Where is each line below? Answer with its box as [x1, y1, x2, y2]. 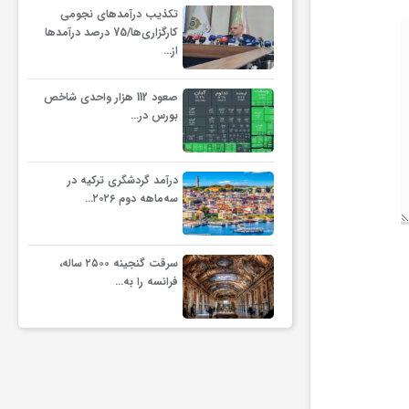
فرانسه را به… [114, 273, 178, 290]
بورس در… [130, 107, 178, 124]
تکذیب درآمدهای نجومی [59, 5, 178, 23]
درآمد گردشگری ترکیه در [67, 172, 178, 189]
